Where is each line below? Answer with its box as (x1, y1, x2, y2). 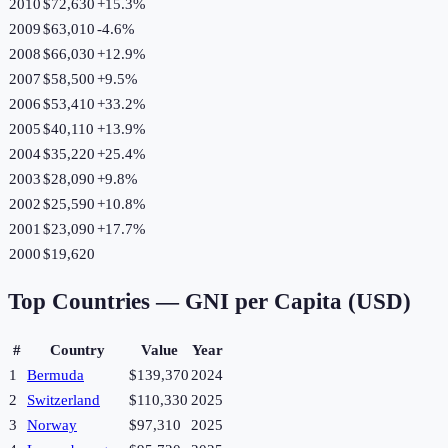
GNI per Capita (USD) (185, 289, 411, 315)
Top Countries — (8, 289, 185, 315)
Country (49, 342, 105, 359)
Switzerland (27, 392, 100, 409)
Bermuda (27, 367, 84, 384)
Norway (27, 417, 77, 434)
